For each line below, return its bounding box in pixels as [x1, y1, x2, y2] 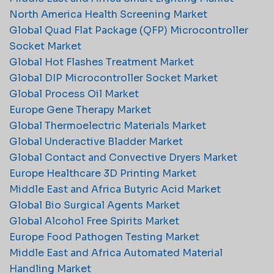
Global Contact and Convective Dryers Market [9, 150, 237, 164]
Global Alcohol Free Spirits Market [9, 214, 179, 228]
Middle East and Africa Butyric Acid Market [9, 182, 221, 196]
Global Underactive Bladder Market [9, 135, 183, 148]
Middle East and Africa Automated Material [9, 246, 223, 259]
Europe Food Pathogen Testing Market [9, 230, 199, 243]
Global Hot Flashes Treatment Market [9, 55, 194, 68]
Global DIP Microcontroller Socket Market [9, 71, 218, 84]
